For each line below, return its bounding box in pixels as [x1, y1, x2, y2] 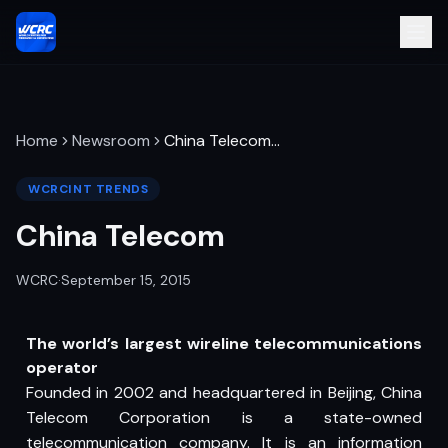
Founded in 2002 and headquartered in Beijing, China [26, 382, 422, 403]
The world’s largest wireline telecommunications [26, 333, 422, 354]
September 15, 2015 [61, 271, 191, 289]
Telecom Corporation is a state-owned [26, 407, 422, 428]
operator [26, 357, 98, 378]
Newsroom [72, 130, 150, 151]
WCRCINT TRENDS [28, 181, 149, 197]
